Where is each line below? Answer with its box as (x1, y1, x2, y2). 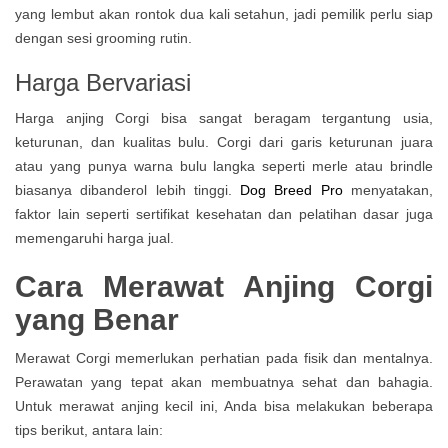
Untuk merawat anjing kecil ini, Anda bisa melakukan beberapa (15, 398, 433, 414)
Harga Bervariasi (15, 69, 191, 96)
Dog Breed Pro (240, 182, 343, 198)
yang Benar (15, 303, 179, 336)
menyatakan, (342, 182, 434, 198)
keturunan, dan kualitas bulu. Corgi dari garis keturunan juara (15, 134, 433, 150)
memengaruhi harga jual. (15, 230, 174, 246)
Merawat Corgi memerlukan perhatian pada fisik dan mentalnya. (15, 350, 433, 366)
